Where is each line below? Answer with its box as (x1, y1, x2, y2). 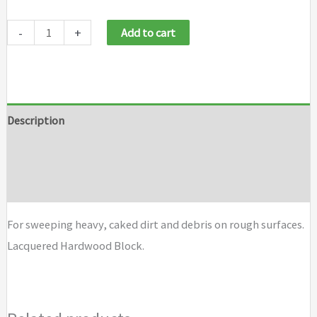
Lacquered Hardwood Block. (6, 238, 144, 253)
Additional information (6, 145, 121, 160)
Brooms (6, 65, 45, 80)
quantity (6, 86, 50, 101)
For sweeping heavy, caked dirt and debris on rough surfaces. (6, 217, 304, 231)
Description (6, 113, 64, 127)
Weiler (6, 23, 38, 38)
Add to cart (121, 25, 176, 40)
